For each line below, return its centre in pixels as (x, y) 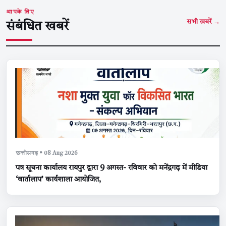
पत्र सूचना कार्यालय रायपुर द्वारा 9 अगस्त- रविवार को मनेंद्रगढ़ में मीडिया (111, 168)
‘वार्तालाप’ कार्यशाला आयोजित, (58, 180)
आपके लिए (20, 12)
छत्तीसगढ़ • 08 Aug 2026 (47, 153)
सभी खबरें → (203, 22)
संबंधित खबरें (37, 26)
